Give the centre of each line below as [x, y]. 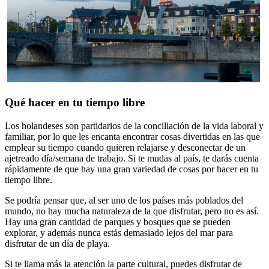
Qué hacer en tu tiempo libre [75, 102]
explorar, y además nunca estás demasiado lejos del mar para [119, 232]
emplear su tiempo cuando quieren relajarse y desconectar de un [125, 147]
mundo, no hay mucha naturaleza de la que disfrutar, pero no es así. [132, 211]
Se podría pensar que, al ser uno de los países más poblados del [124, 200]
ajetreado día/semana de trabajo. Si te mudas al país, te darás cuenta [132, 158]
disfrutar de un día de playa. [57, 243]
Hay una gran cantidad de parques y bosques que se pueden [118, 222]
